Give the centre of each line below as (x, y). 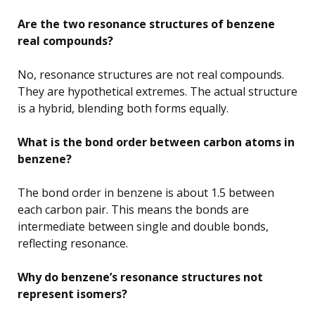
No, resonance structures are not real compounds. (151, 74)
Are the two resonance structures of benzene (146, 24)
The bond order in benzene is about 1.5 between (146, 192)
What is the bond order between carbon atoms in (156, 142)
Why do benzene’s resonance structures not (140, 277)
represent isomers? (72, 294)
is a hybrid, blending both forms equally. (123, 108)
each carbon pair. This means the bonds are (133, 209)
